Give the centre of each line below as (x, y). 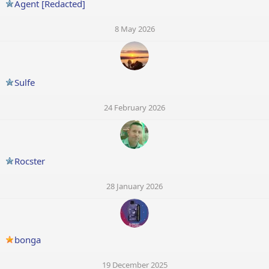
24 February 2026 (134, 108)
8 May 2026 (134, 29)
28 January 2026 (134, 186)
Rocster (30, 161)
